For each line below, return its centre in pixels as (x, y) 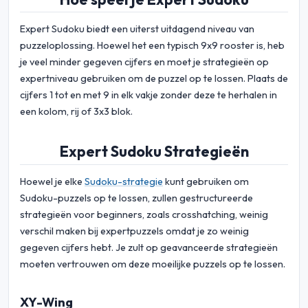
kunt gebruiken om (206, 182)
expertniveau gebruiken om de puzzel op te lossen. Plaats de (154, 79)
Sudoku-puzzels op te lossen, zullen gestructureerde (136, 198)
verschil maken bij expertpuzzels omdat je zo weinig (134, 231)
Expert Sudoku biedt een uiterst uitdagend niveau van (137, 29)
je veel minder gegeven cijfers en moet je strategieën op (144, 62)
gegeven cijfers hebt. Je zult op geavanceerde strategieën (149, 248)
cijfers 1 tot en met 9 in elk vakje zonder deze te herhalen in (148, 95)
